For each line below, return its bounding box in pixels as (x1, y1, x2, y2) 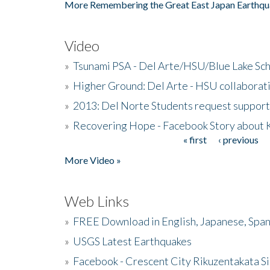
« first (183, 133, 207, 145)
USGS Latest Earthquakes (73, 234, 192, 248)
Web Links (64, 192, 129, 210)
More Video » (64, 154, 121, 166)
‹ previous (218, 133, 259, 145)
